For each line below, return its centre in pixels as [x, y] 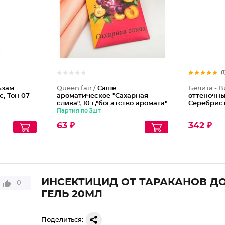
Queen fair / [77, 89]
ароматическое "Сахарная [102, 96]
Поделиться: [62, 220]
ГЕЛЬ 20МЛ [72, 194]
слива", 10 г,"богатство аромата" [112, 104]
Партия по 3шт [79, 111]
